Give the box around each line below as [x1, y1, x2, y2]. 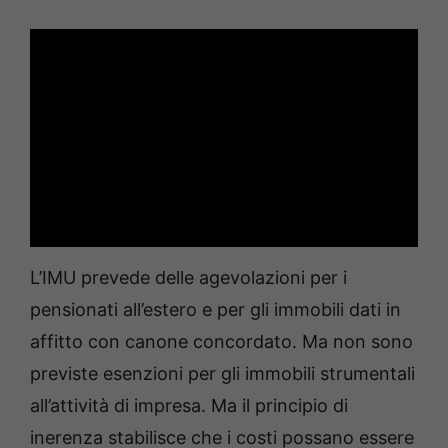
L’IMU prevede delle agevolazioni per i [30, 267, 347, 289]
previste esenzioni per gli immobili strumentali [30, 363, 415, 385]
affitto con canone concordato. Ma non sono [30, 331, 413, 353]
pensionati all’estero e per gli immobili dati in [30, 299, 401, 321]
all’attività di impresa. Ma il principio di [30, 395, 348, 417]
